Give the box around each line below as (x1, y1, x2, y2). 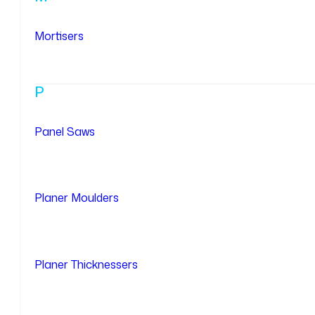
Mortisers (34, 28, 84, 44)
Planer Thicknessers (34, 256, 138, 272)
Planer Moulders (34, 190, 119, 206)
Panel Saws (34, 123, 95, 139)
